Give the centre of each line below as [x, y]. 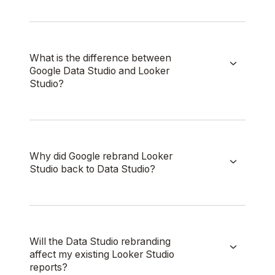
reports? [48, 267]
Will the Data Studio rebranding [100, 241]
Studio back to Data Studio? [92, 169]
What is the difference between [100, 58]
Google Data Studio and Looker [99, 71]
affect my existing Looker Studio [102, 254]
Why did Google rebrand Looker [101, 156]
